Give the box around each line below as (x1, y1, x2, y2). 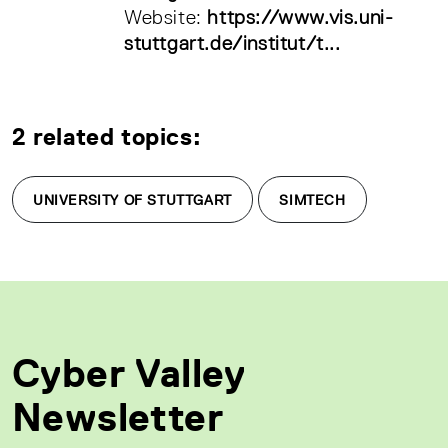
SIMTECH (279, 192, 346, 208)
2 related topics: (12, 123, 202, 150)
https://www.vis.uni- (207, 6, 394, 28)
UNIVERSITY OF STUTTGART (33, 192, 232, 208)
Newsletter (12, 394, 223, 440)
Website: (124, 6, 208, 28)
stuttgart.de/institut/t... (124, 32, 341, 54)
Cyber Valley (12, 350, 246, 396)
